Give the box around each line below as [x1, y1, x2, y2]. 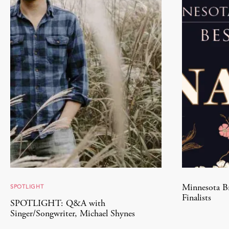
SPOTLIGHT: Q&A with [10, 199, 105, 209]
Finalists [182, 193, 211, 203]
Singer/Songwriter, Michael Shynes [10, 209, 135, 219]
